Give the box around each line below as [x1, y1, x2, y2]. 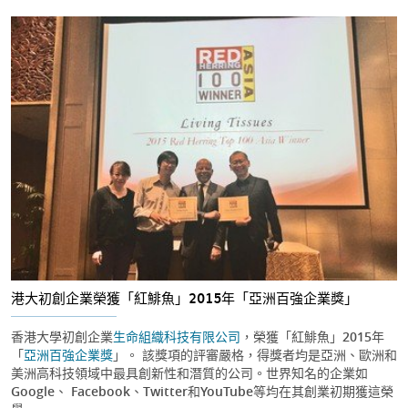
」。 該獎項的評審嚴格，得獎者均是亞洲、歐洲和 [113, 346, 397, 364]
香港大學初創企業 [11, 328, 113, 346]
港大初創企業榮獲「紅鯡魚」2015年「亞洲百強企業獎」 [11, 288, 358, 309]
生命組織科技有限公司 [113, 328, 240, 346]
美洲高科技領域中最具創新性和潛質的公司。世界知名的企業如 [11, 364, 368, 382]
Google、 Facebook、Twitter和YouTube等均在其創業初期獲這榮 [11, 382, 393, 401]
